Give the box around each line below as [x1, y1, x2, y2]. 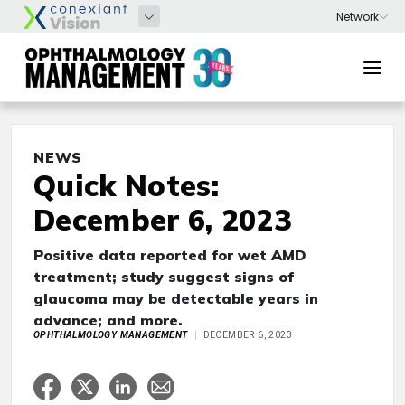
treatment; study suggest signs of [33, 268, 294, 286]
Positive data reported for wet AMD [33, 246, 306, 264]
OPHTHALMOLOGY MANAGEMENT [33, 329, 188, 341]
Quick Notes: [33, 167, 219, 203]
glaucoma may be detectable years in [33, 289, 318, 307]
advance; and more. [33, 311, 183, 329]
